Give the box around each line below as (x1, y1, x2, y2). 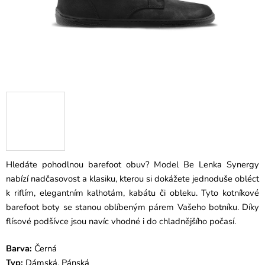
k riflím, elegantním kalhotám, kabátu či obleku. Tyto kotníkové (6, 187, 259, 199)
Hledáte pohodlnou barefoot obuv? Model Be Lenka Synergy (6, 159, 259, 171)
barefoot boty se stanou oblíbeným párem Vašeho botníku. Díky (6, 201, 259, 214)
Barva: (6, 243, 32, 255)
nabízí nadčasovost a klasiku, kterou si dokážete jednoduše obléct (6, 173, 259, 185)
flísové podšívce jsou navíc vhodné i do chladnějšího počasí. (6, 215, 236, 228)
